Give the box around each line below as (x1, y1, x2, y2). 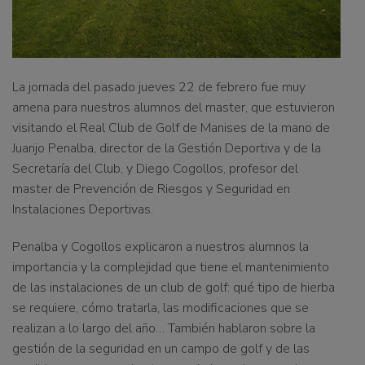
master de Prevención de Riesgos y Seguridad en (12, 180, 290, 199)
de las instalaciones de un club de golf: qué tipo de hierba (12, 279, 335, 297)
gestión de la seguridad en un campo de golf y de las (12, 340, 310, 358)
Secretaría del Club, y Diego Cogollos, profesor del (12, 160, 298, 178)
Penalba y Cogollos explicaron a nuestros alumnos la (12, 238, 309, 257)
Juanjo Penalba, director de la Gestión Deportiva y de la (12, 139, 321, 158)
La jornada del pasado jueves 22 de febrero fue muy (12, 78, 306, 97)
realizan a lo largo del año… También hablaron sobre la (12, 319, 315, 338)
